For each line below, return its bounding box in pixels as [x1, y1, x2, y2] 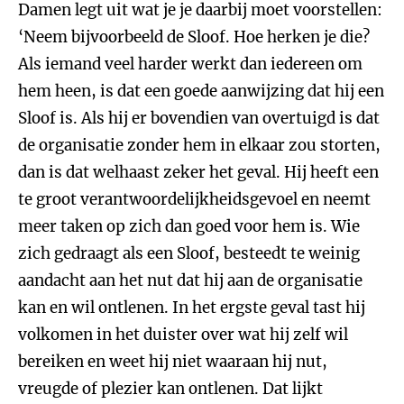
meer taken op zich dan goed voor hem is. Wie [18, 216, 360, 236]
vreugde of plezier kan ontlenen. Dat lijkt [18, 379, 323, 399]
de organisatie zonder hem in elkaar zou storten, [18, 135, 381, 155]
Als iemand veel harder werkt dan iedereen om [18, 54, 363, 74]
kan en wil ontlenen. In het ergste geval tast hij [18, 298, 365, 317]
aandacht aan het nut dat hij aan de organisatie [18, 271, 363, 290]
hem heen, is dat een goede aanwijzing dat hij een [18, 81, 384, 101]
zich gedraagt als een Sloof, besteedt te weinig [18, 243, 360, 263]
